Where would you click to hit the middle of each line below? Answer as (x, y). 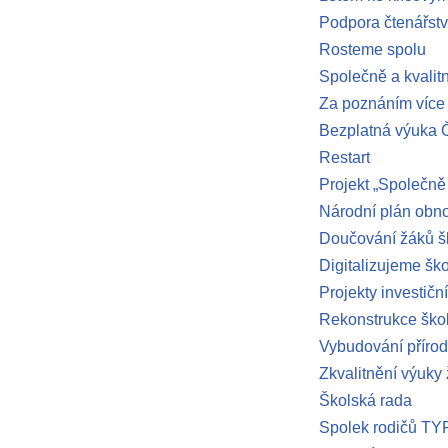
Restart (344, 157)
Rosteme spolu (372, 49)
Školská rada (365, 400)
